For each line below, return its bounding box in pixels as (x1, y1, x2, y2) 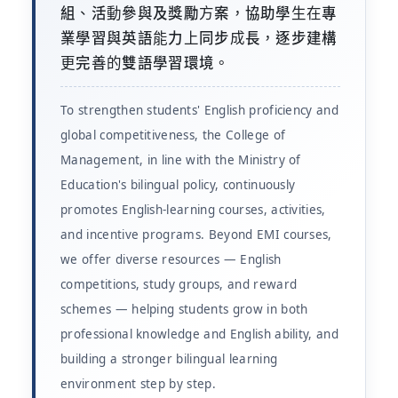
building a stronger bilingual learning (60, 351, 278, 367)
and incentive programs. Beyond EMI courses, (60, 227, 332, 243)
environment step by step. (60, 376, 217, 392)
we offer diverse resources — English (60, 251, 282, 267)
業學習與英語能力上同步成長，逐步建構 (60, 28, 338, 48)
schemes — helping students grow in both (60, 301, 308, 317)
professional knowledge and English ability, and (60, 326, 339, 342)
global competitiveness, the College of (60, 127, 286, 143)
